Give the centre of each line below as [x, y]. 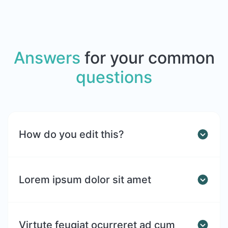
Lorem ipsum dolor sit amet [85, 180]
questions [114, 77]
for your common [147, 58]
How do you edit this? [72, 135]
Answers [47, 58]
